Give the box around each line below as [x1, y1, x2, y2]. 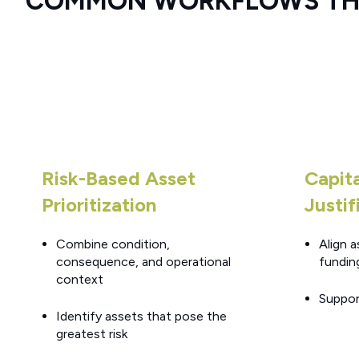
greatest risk [55, 326, 127, 342]
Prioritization [42, 192, 156, 216]
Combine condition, [55, 236, 170, 252]
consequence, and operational [55, 254, 231, 270]
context [55, 272, 103, 288]
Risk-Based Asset [42, 166, 196, 190]
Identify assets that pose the [55, 309, 227, 325]
